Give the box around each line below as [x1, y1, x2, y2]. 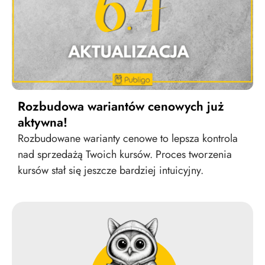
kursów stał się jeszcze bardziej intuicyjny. [18, 163, 203, 179]
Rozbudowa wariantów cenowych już [18, 98, 224, 116]
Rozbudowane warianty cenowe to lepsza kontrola [18, 131, 238, 147]
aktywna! [18, 114, 67, 132]
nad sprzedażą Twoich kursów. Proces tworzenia [18, 147, 232, 163]
